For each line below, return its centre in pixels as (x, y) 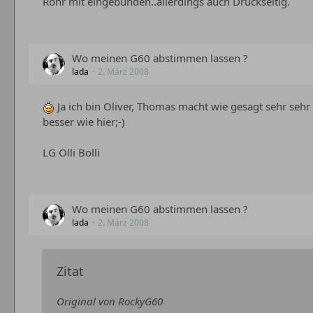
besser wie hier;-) (84, 122)
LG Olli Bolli (71, 152)
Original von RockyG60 (110, 301)
